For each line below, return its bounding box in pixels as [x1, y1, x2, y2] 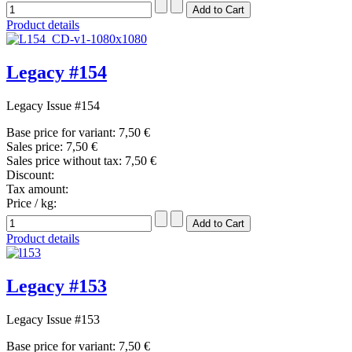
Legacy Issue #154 [6, 99, 100, 113]
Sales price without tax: [6, 154, 125, 168]
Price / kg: [6, 196, 57, 211]
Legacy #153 [6, 276, 107, 297]
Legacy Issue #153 [6, 313, 100, 326]
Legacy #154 [6, 62, 107, 83]
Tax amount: [6, 182, 68, 196]
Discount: [6, 168, 54, 182]
